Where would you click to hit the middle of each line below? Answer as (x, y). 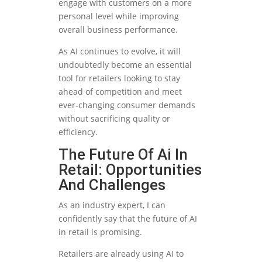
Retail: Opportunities (130, 170)
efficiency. (78, 132)
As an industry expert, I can (112, 205)
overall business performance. (118, 30)
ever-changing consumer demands (127, 105)
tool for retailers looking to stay (119, 78)
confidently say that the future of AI (128, 219)
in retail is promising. (100, 232)
